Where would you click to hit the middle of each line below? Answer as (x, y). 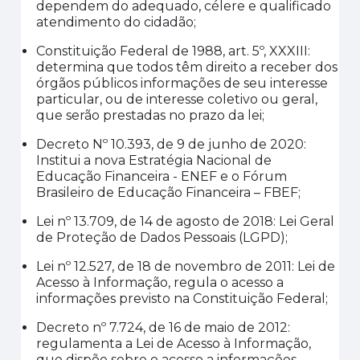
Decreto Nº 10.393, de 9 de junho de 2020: (172, 144)
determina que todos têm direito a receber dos (187, 67)
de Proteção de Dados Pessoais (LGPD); (162, 237)
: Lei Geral (304, 221)
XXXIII (287, 51)
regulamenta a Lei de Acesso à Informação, (174, 344)
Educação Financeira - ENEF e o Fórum (162, 176)
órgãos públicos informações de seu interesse (182, 83)
